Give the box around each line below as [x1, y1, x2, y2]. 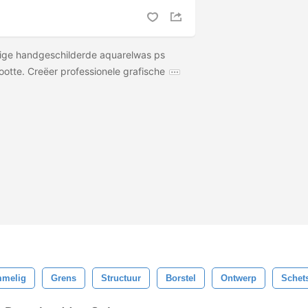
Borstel [166, 273, 196, 283]
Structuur [101, 273, 141, 283]
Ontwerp [221, 273, 256, 283]
